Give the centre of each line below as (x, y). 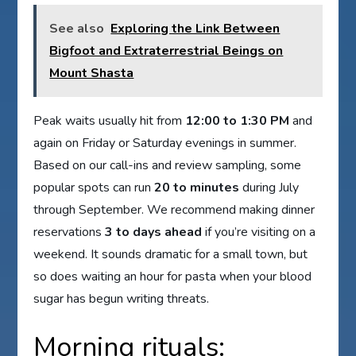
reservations (70, 232)
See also (77, 29)
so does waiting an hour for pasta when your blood (173, 277)
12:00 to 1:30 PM (238, 121)
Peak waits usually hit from (110, 121)
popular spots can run (94, 188)
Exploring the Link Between (195, 29)
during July (269, 188)
